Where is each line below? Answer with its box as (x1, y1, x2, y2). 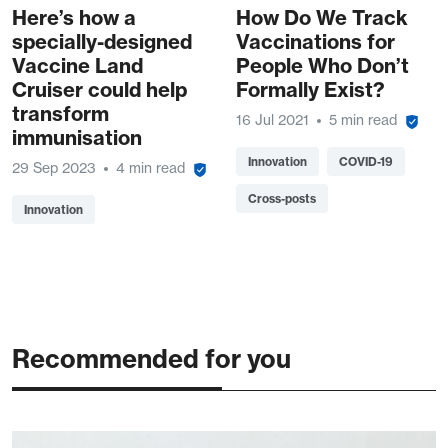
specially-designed (12, 29, 192, 55)
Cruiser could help (12, 77, 187, 103)
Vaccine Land (12, 53, 143, 79)
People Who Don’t (236, 53, 409, 79)
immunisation (12, 125, 142, 151)
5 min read (329, 111, 397, 130)
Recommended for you (12, 343, 291, 376)
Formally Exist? (236, 77, 385, 103)
